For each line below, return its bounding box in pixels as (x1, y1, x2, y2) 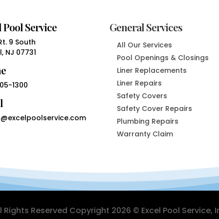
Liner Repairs (117, 78, 162, 88)
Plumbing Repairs (117, 116, 178, 126)
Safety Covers (117, 90, 167, 101)
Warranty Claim (117, 129, 173, 139)
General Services (109, 20, 182, 34)
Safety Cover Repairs (117, 103, 192, 113)
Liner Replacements (117, 65, 187, 75)
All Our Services (117, 40, 172, 50)
